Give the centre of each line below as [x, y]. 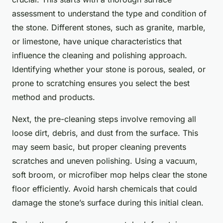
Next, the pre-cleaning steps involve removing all [104, 119]
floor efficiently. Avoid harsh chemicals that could [105, 189]
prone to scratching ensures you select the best [101, 83]
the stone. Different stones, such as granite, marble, [109, 28]
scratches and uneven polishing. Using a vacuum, [105, 161]
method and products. [54, 97]
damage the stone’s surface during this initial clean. [108, 203]
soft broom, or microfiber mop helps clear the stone [110, 175]
